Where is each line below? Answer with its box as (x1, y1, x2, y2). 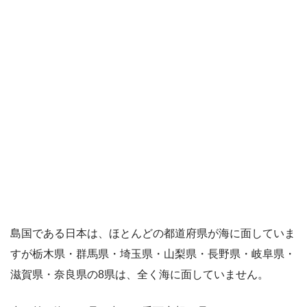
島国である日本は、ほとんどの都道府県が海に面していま (10, 228, 295, 239)
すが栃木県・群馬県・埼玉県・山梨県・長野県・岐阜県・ (10, 248, 295, 260)
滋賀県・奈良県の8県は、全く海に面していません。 (10, 269, 269, 280)
